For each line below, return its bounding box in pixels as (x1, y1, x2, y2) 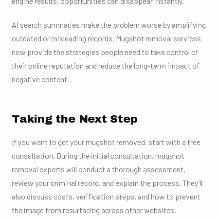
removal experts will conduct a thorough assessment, (12, 164, 185, 174)
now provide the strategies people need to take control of (12, 47, 199, 56)
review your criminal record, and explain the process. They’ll (12, 178, 202, 187)
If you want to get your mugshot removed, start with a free (12, 137, 200, 146)
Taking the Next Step (12, 113, 138, 126)
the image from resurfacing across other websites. (12, 205, 176, 215)
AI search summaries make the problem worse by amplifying (12, 19, 206, 29)
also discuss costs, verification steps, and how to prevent (12, 191, 200, 201)
